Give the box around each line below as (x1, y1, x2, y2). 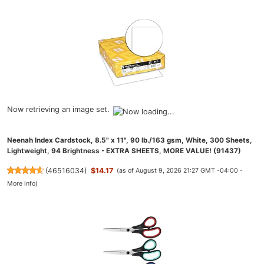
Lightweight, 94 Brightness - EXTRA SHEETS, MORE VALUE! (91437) (7, 147, 241, 156)
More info (7, 180, 35, 188)
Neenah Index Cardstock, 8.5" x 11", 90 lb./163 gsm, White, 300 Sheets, (7, 136, 252, 145)
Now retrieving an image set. (7, 104, 110, 114)
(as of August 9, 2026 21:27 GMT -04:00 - (117, 167, 243, 175)
